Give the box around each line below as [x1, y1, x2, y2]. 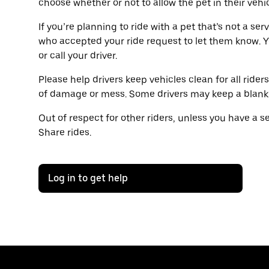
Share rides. [38, 127, 91, 139]
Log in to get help [48, 172, 128, 184]
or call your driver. [38, 50, 117, 62]
